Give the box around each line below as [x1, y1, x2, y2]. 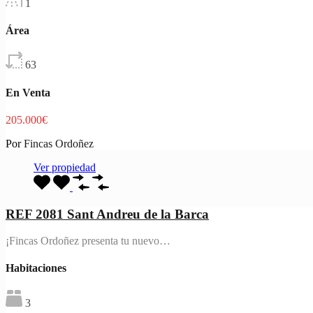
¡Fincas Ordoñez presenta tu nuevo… [6, 235, 170, 247]
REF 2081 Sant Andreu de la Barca [6, 206, 209, 221]
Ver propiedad [34, 161, 96, 173]
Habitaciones [6, 262, 66, 275]
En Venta [6, 86, 50, 99]
